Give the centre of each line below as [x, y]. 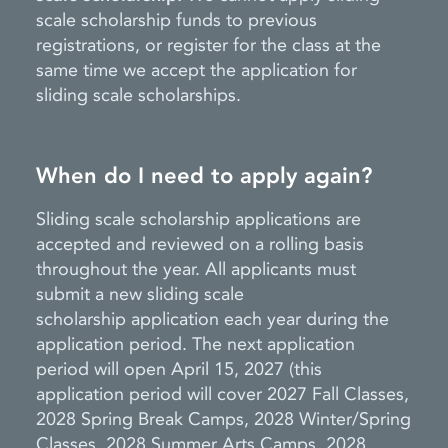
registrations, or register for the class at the [208, 45]
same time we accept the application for [196, 70]
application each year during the [257, 319]
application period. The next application [195, 344]
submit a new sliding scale [140, 294]
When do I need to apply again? [204, 176]
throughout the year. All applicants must [196, 269]
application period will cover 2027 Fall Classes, [222, 394]
